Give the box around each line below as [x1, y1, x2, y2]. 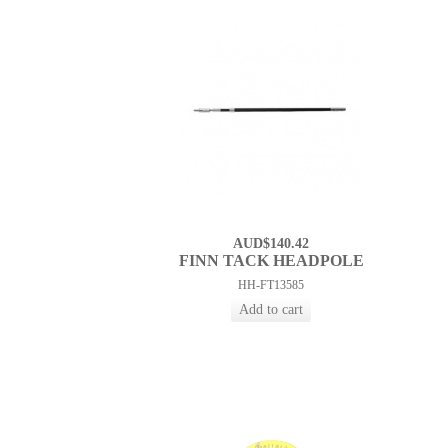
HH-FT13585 [238, 278, 305, 293]
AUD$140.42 [233, 236, 310, 252]
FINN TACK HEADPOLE [178, 252, 364, 270]
